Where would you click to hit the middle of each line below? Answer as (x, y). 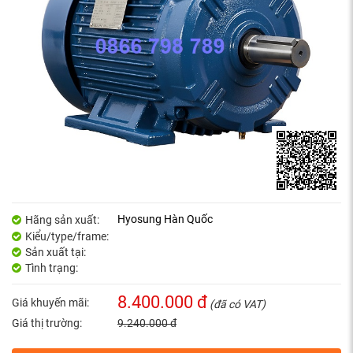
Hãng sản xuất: (62, 220)
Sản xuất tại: (55, 253)
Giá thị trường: (47, 323)
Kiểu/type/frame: (67, 237)
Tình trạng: (51, 268)
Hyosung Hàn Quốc (165, 219)
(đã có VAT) (238, 305)
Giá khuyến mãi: (50, 303)
